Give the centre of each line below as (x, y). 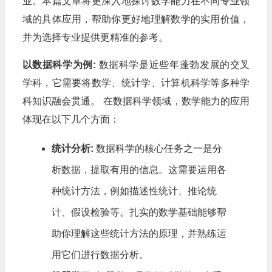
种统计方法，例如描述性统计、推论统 (134, 191)
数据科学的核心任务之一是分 (158, 148)
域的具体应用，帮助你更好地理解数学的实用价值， (136, 19)
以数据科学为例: (59, 64)
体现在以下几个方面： (71, 119)
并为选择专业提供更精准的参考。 (95, 37)
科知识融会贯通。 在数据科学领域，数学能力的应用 (136, 101)
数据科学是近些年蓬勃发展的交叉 (173, 64)
